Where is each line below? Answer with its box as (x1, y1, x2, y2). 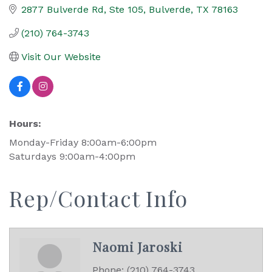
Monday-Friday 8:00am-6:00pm (9, 136, 157, 148)
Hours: (9, 117, 41, 129)
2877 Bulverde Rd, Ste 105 (21, 3, 143, 15)
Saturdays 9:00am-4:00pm (9, 150, 135, 162)
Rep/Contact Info (9, 183, 188, 212)
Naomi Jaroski (92, 237, 183, 255)
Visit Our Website (21, 50, 101, 63)
